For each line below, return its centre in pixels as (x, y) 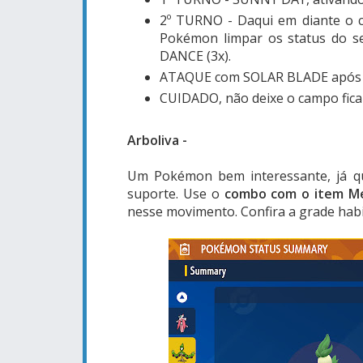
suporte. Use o (176, 193)
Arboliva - (159, 140)
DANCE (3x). (197, 56)
